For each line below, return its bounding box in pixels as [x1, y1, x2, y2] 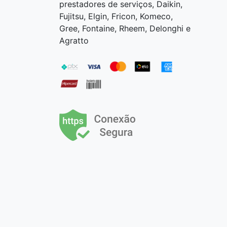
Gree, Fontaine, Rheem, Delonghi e [59, 23, 191, 33]
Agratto [59, 35, 89, 46]
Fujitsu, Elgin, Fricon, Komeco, [59, 11, 173, 21]
